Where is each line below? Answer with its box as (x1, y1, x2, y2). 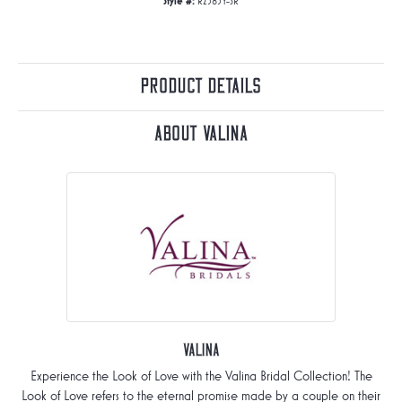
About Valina (153, 123, 249, 146)
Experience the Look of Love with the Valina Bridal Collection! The (30, 368, 372, 385)
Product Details (141, 75, 261, 99)
